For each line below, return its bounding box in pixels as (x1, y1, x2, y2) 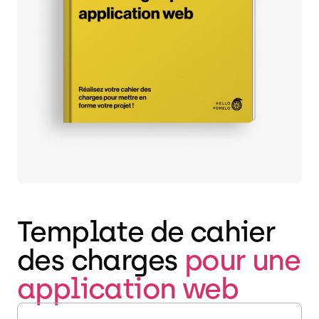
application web (17, 271, 238, 305)
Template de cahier (17, 214, 276, 249)
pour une (184, 242, 300, 277)
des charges (17, 242, 184, 277)
